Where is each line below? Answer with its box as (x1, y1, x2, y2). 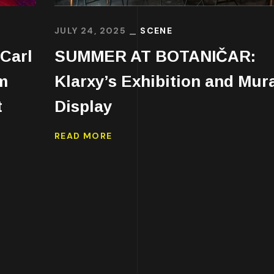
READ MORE (54, 130, 113, 142)
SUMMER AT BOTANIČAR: (54, 46, 256, 65)
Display (54, 97, 112, 116)
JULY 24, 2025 (54, 24, 127, 36)
